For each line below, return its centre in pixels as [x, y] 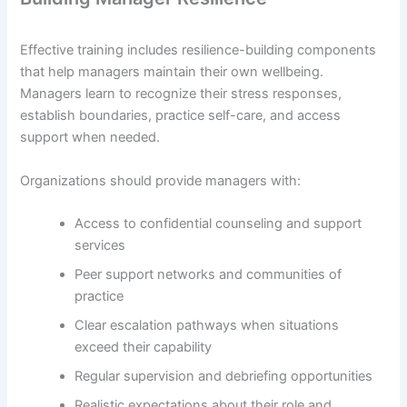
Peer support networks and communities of [208, 275]
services [100, 246]
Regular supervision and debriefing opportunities [224, 377]
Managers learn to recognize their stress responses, [181, 94]
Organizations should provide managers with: [161, 180]
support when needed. [90, 138]
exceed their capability [144, 347]
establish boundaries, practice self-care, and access [181, 116]
